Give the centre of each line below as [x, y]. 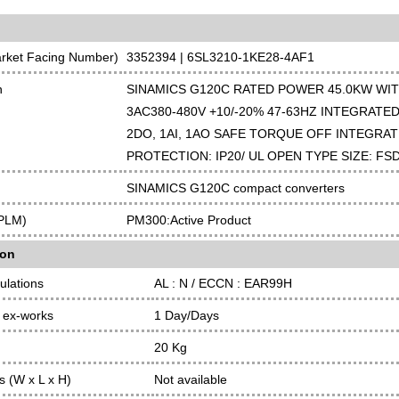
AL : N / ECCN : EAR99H [223, 283]
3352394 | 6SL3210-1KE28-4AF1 [220, 57]
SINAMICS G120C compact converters [236, 188]
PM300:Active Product [189, 220]
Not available [191, 379]
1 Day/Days [187, 315]
